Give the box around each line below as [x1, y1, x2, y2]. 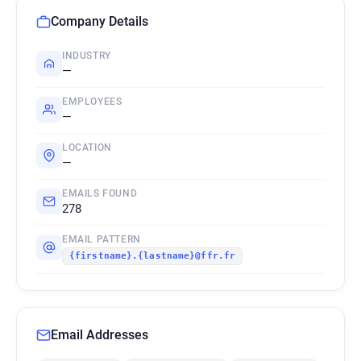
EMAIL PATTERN [62, 234, 141, 245]
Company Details [51, 14, 148, 29]
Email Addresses [51, 327, 148, 342]
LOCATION [62, 142, 112, 153]
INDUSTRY [62, 50, 111, 61]
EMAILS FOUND [62, 188, 138, 199]
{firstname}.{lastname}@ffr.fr [69, 251, 236, 261]
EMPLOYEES [62, 96, 122, 107]
